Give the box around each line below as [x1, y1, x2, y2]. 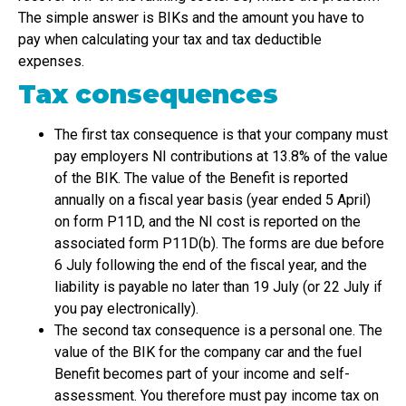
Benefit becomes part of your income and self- [54, 365, 350, 383]
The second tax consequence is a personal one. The [54, 322, 382, 340]
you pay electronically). [54, 300, 198, 318]
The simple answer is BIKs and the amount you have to [18, 9, 364, 27]
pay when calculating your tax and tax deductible [18, 31, 322, 49]
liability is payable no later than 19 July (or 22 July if [54, 278, 382, 296]
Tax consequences [18, 79, 278, 111]
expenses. [18, 53, 84, 71]
